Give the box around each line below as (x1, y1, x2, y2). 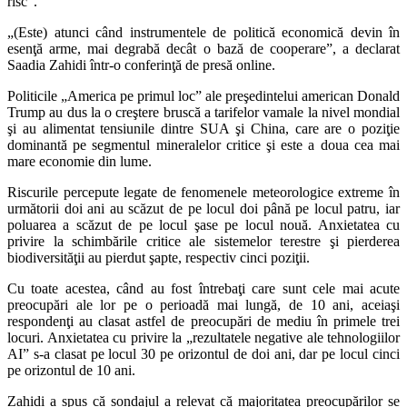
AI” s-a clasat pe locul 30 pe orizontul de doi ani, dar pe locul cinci (7, 345, 400, 362)
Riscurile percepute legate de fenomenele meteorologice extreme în (7, 184, 400, 200)
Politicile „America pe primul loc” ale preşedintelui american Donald (7, 87, 400, 104)
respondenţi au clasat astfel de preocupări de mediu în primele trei (7, 313, 400, 329)
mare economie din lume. (7, 153, 152, 169)
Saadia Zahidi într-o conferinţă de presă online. (7, 56, 275, 73)
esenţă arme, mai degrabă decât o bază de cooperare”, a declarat (7, 40, 400, 56)
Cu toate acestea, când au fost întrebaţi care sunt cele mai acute (7, 280, 400, 296)
